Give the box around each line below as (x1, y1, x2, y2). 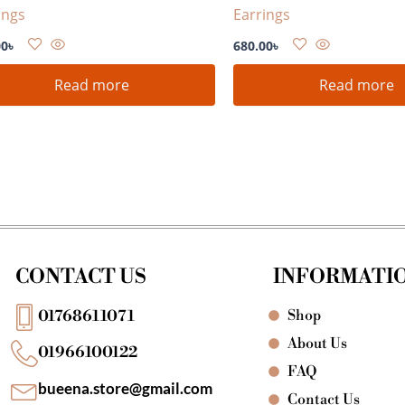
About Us (287, 334, 348, 353)
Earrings (233, 4, 290, 24)
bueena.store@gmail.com (37, 379, 212, 399)
